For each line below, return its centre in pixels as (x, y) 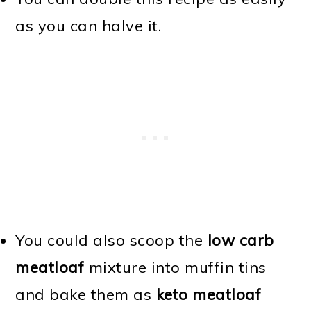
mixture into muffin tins (175, 268)
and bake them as (86, 295)
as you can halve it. (89, 26)
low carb (241, 241)
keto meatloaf (209, 295)
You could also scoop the (111, 241)
